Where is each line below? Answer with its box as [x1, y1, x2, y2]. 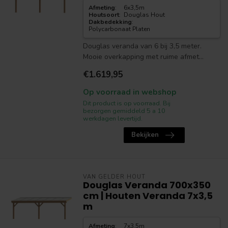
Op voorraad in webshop [82, 87, 177, 97]
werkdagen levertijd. [82, 114, 142, 123]
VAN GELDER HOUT [82, 173, 146, 181]
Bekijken [131, 130, 159, 139]
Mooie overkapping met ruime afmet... [82, 52, 204, 62]
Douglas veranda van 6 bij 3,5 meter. [82, 41, 202, 51]
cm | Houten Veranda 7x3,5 [82, 189, 213, 202]
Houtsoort [88, 11, 119, 19]
